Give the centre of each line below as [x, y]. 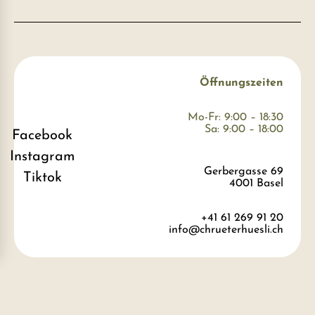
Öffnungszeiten [242, 83]
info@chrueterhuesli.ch [226, 230]
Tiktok [42, 178]
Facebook [42, 135]
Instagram [42, 156]
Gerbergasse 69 [244, 171]
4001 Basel [256, 183]
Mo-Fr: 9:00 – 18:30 [236, 117]
